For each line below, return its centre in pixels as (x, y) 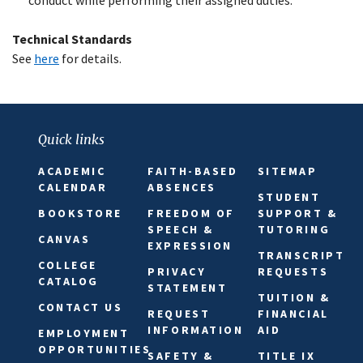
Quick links (71, 139)
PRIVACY (177, 271)
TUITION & (294, 297)
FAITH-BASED (193, 171)
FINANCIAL (293, 313)
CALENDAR (73, 187)
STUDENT (289, 196)
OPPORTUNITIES (95, 349)
